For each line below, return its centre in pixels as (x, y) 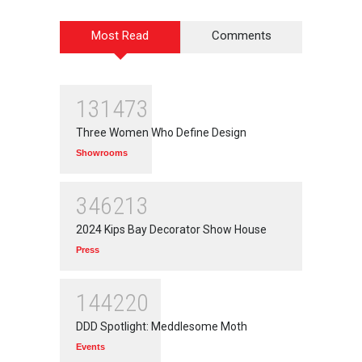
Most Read (120, 35)
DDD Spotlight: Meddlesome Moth (162, 326)
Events (90, 346)
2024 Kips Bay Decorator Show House (171, 229)
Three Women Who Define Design (161, 132)
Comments (242, 35)
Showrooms (102, 152)
